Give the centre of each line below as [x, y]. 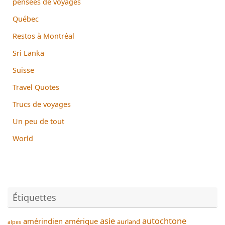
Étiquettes [34, 197]
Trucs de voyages [42, 104]
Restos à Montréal [43, 36]
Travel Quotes [36, 87]
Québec [26, 19]
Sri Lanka [28, 53]
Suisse [23, 70]
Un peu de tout [38, 121]
